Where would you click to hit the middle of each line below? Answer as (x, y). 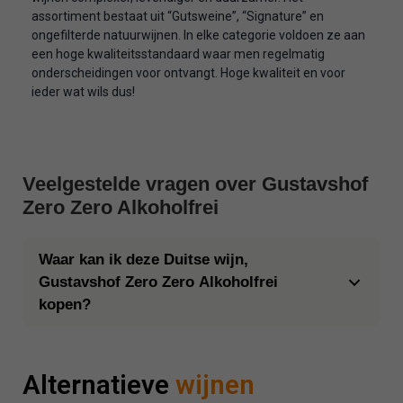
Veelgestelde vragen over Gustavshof (195, 184)
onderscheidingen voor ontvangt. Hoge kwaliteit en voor (188, 72)
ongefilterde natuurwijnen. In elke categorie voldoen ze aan (198, 35)
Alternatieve (99, 385)
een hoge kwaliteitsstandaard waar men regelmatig (178, 54)
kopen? (65, 305)
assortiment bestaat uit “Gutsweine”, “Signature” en (178, 16)
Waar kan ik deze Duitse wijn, (143, 260)
